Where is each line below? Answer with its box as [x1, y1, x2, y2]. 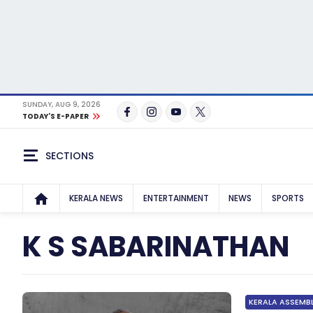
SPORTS [272, 192, 305, 204]
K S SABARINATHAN [22, 227, 289, 266]
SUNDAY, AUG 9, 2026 [22, 99, 101, 110]
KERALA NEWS [69, 192, 124, 204]
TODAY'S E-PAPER [22, 111, 89, 122]
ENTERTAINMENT [143, 192, 209, 204]
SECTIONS [45, 148, 94, 163]
